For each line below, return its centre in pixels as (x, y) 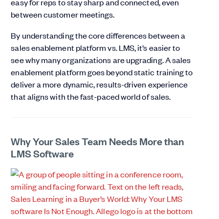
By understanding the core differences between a (98, 35)
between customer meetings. (63, 14)
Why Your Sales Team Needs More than (98, 141)
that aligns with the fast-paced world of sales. (91, 97)
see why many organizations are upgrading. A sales (101, 60)
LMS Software (43, 153)
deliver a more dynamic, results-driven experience (99, 84)
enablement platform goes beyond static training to (102, 72)
